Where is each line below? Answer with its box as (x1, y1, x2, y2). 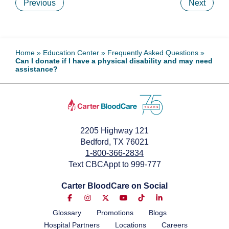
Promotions (96, 209, 133, 217)
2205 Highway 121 (80, 126, 149, 135)
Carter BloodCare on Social (61, 181, 168, 190)
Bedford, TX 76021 (80, 138, 149, 146)
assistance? (15, 65, 58, 73)
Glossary (52, 209, 81, 217)
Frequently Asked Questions (107, 49, 198, 57)
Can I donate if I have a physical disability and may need (15, 57, 213, 65)
